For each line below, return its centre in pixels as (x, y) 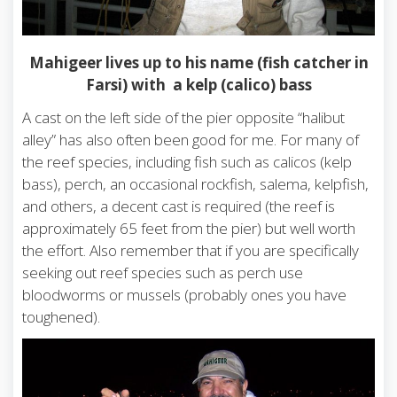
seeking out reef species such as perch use (163, 273)
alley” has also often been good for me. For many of (191, 140)
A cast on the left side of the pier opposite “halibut (183, 118)
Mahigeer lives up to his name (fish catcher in (198, 63)
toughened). (61, 317)
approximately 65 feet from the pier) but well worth (189, 229)
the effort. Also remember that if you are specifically (191, 251)
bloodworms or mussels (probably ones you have (184, 295)
